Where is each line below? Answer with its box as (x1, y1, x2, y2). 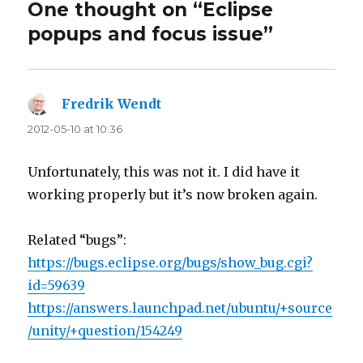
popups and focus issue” (28, 23, 274, 46)
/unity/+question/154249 (28, 322, 183, 340)
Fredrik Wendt (62, 96, 162, 113)
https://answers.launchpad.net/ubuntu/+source (28, 300, 333, 317)
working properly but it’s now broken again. (28, 186, 318, 203)
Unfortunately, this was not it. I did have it (28, 164, 301, 181)
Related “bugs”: (28, 232, 127, 249)
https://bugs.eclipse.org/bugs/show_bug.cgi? (28, 254, 314, 271)
